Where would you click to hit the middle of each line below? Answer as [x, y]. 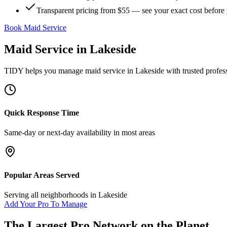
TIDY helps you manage [45, 70]
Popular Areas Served [42, 175]
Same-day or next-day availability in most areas [80, 133]
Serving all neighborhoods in [51, 195]
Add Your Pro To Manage [46, 204]
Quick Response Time [42, 113]
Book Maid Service [35, 28]
